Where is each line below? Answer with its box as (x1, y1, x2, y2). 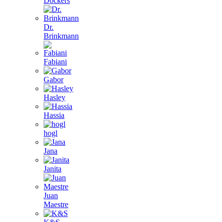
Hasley (44, 93, 65, 102)
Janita (44, 165, 61, 173)
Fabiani (44, 57, 67, 66)
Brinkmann (44, 32, 79, 40)
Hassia (44, 111, 64, 119)
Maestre (44, 200, 68, 209)
